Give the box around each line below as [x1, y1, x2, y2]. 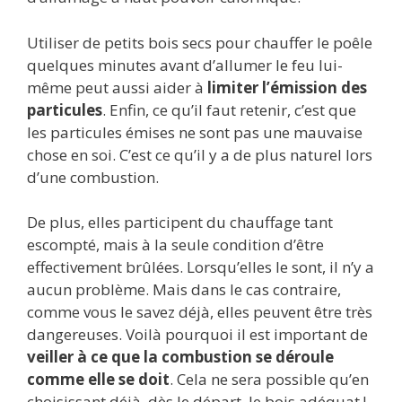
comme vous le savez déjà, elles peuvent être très [27, 301, 372, 323]
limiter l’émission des [207, 76, 367, 98]
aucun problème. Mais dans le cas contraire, [27, 279, 341, 301]
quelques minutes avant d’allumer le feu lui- [27, 54, 343, 75]
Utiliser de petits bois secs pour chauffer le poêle [27, 31, 372, 53]
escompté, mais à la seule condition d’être [27, 234, 324, 256]
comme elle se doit [27, 369, 170, 390]
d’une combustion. [27, 166, 159, 188]
